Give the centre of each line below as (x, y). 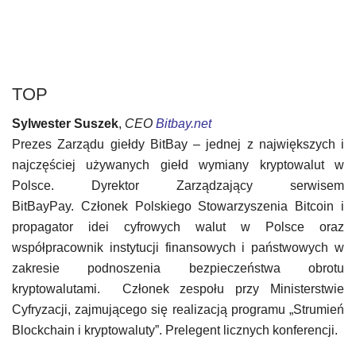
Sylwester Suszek (65, 124)
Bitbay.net (184, 124)
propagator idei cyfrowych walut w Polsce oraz (178, 227)
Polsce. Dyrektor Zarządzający (151, 186)
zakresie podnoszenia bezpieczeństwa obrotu (178, 268)
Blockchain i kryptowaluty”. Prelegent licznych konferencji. (175, 330)
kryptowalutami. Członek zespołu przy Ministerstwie (178, 289)
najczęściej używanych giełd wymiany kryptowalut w (178, 165)
